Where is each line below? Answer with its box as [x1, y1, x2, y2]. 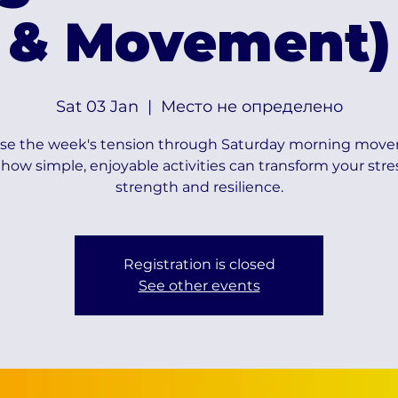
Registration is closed [123, 255, 275, 273]
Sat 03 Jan [55, 96, 139, 116]
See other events [138, 276, 260, 294]
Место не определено [160, 96, 343, 116]
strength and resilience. [115, 178, 283, 195]
